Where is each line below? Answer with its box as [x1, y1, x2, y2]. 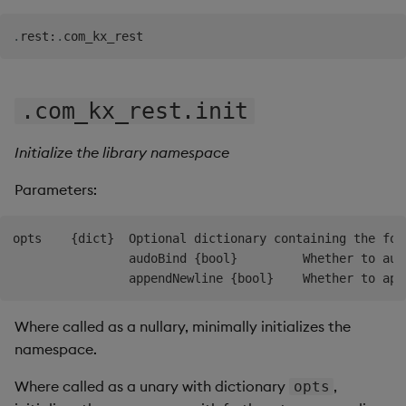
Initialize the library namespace [14, 142, 229, 161]
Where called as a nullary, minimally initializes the [14, 316, 351, 335]
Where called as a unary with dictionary [14, 376, 289, 395]
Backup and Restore [234, 10, 372, 28]
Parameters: [14, 179, 97, 198]
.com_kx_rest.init [21, 97, 249, 124]
